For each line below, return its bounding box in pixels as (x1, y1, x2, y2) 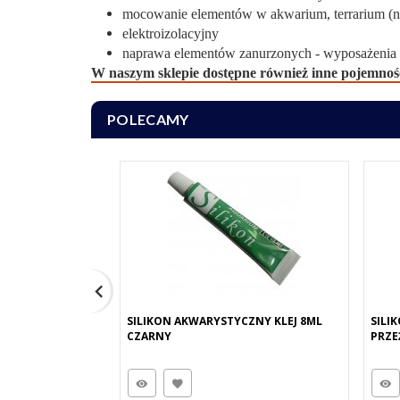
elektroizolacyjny (122, 26, 219, 41)
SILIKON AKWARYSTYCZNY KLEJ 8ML (127, 313, 322, 329)
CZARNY (127, 329, 171, 344)
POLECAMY (107, 111, 189, 128)
